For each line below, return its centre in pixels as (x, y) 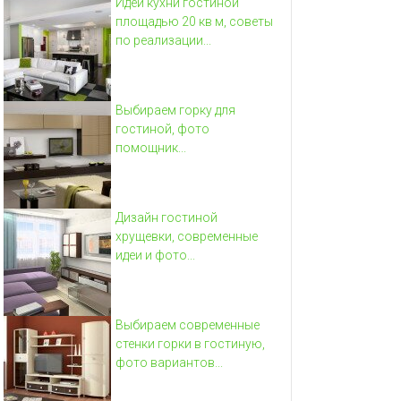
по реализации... (163, 40)
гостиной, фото (162, 128)
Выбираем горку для (175, 110)
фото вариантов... (169, 362)
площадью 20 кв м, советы (194, 21)
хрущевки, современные (187, 236)
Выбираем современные (188, 324)
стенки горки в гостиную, (190, 343)
